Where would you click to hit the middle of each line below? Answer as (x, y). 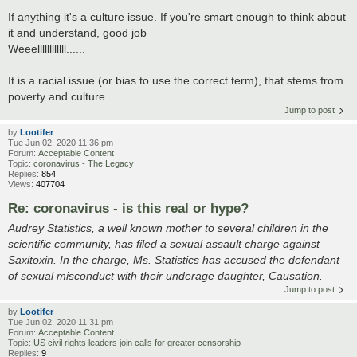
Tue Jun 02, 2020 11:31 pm (61, 322)
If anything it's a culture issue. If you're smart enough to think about (177, 17)
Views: (22, 184)
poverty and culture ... (63, 97)
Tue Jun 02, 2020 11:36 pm (61, 143)
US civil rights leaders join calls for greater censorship (137, 343)
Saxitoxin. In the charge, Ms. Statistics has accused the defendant (174, 260)
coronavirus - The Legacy (84, 164)
